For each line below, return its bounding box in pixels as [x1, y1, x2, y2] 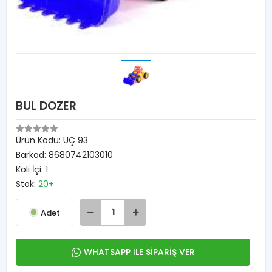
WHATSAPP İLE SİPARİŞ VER [83, 246, 195, 258]
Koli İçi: [16, 163, 46, 175]
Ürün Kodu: [16, 134, 63, 146]
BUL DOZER [16, 98, 76, 114]
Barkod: [16, 149, 49, 161]
